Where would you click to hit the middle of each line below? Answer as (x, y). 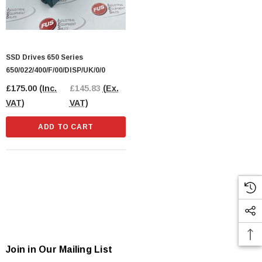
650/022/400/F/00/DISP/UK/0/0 (56, 70)
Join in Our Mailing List (59, 250)
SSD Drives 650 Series (44, 58)
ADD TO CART (66, 127)
